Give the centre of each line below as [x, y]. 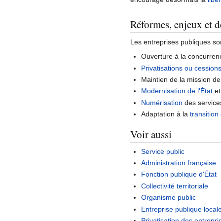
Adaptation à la [166, 114]
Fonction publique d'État [179, 174]
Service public [163, 151]
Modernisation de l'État [177, 91]
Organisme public [169, 198]
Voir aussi [151, 134]
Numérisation [162, 102]
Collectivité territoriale [175, 186]
